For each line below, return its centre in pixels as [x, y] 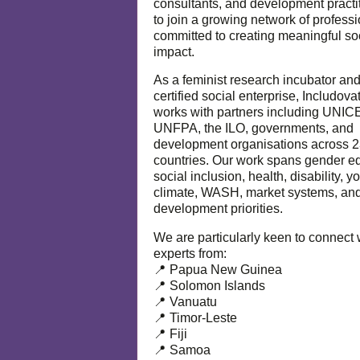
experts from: [190, 253]
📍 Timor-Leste [195, 317]
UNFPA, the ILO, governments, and [254, 129]
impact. [174, 51]
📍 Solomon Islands [209, 285]
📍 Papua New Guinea [218, 269]
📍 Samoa [182, 350]
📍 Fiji [170, 333]
